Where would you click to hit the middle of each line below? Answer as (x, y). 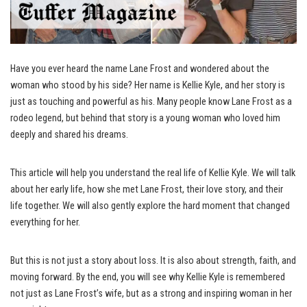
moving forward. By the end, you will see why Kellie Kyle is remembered (148, 277)
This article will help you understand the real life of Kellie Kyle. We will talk (153, 173)
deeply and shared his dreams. (69, 134)
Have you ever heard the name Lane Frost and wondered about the (140, 69)
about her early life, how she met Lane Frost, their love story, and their (147, 189)
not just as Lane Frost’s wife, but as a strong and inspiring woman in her (151, 293)
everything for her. (45, 222)
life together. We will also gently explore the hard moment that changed (150, 206)
